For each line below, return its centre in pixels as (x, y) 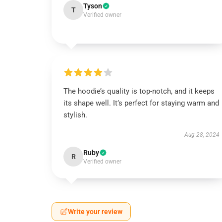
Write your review (95, 212)
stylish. (75, 115)
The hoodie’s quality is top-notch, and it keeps (139, 91)
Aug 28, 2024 (202, 135)
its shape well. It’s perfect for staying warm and (141, 103)
